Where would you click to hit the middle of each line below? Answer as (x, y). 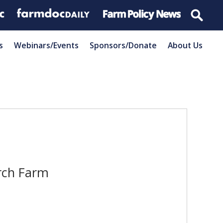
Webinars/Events (46, 45)
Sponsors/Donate (123, 45)
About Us (185, 45)
